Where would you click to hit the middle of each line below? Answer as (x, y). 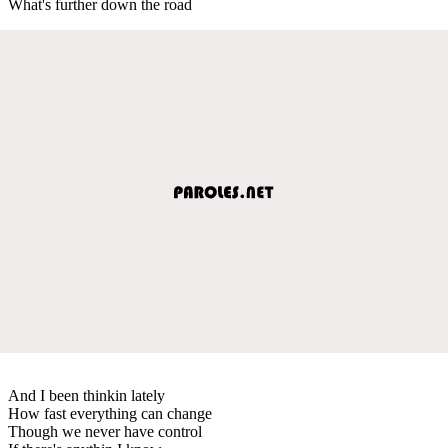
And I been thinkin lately (86, 395)
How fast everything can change (110, 413)
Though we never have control (105, 431)
